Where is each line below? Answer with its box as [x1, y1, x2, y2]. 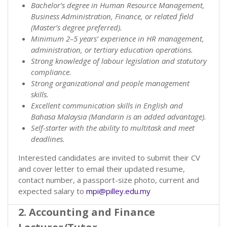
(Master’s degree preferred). [31, 22, 122, 32]
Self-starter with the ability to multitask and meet [31, 122, 195, 133]
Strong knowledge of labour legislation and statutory [31, 55, 207, 66]
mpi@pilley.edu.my [86, 185, 150, 196]
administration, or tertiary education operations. [31, 44, 193, 55]
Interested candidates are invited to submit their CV [18, 152, 200, 163]
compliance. [31, 66, 71, 77]
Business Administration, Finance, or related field [31, 11, 194, 21]
